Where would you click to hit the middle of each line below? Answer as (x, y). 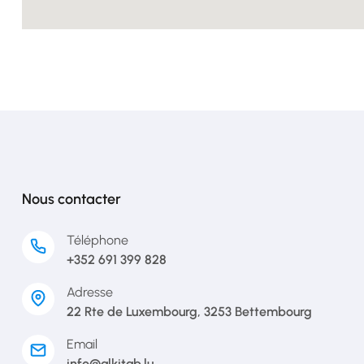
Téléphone (97, 240)
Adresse (90, 292)
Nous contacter (71, 199)
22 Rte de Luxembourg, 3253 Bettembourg (189, 312)
